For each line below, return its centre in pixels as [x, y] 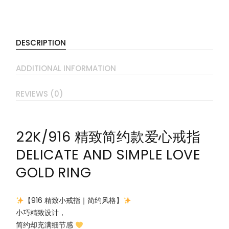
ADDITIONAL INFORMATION [66, 68]
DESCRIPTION [41, 43]
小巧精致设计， [41, 213]
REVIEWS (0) [40, 94]
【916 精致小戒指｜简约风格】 [74, 201]
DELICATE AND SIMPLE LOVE [108, 155]
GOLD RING [54, 173]
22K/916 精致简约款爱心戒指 [108, 137]
